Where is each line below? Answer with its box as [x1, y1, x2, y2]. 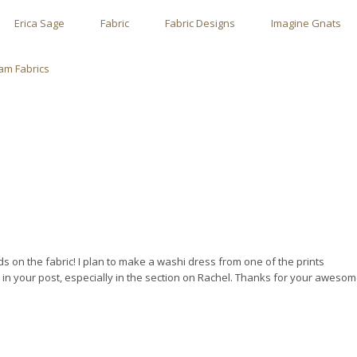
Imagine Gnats [271, 15, 341, 30]
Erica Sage [14, 15, 65, 30]
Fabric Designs [165, 15, 235, 30]
